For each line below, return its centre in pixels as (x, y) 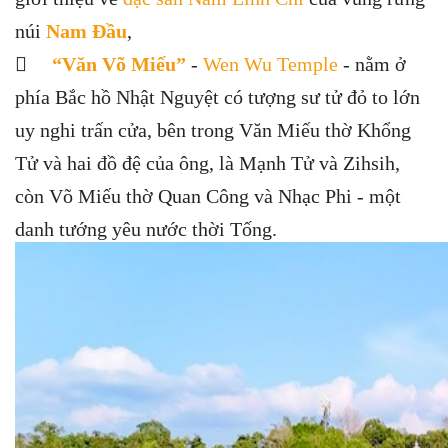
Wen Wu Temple (270, 63)
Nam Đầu (86, 30)
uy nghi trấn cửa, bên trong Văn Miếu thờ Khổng (213, 129)
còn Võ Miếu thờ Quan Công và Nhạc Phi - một (208, 195)
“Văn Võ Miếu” (121, 63)
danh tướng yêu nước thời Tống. (146, 228)
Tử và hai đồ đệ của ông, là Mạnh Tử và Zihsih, (207, 162)
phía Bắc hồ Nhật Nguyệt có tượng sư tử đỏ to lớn (217, 96)
